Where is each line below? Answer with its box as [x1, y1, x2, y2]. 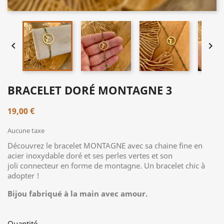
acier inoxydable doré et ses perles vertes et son [7, 150, 172, 160]
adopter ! [7, 170, 39, 180]
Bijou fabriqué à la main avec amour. [7, 188, 147, 198]
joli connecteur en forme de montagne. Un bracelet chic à [7, 160, 205, 170]
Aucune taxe [7, 125, 44, 135]
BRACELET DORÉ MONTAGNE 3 [7, 82, 172, 97]
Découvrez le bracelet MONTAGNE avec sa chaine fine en [7, 140, 202, 150]
